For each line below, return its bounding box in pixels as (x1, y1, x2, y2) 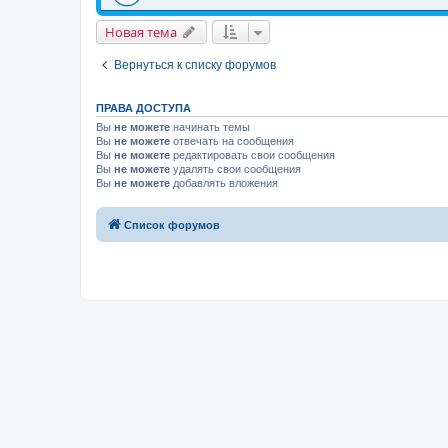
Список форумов (124, 218, 220, 231)
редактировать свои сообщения (170, 149, 335, 161)
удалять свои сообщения (170, 163, 301, 175)
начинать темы (170, 121, 250, 133)
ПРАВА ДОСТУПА (96, 102, 191, 114)
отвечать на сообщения (170, 135, 294, 147)
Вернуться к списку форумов (114, 58, 276, 72)
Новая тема (105, 23, 177, 41)
